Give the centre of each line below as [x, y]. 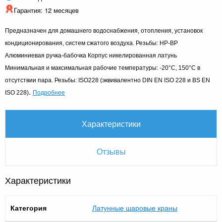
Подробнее [49, 92]
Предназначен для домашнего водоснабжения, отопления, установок [104, 30]
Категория [28, 208]
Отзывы [111, 151]
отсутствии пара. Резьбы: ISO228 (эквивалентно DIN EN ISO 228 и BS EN [108, 80]
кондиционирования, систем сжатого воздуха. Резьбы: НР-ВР [91, 43]
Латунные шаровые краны [135, 208]
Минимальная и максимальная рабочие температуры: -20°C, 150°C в [103, 68]
